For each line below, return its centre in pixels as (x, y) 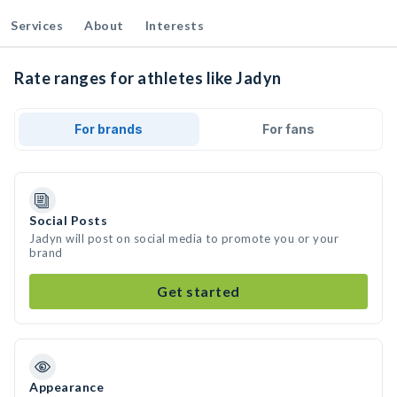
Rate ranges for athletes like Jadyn (148, 78)
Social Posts (68, 220)
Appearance (66, 387)
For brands (109, 129)
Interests (174, 25)
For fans (288, 129)
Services (37, 25)
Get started (198, 291)
